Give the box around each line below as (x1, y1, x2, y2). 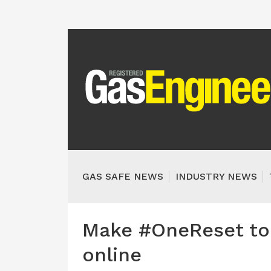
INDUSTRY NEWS (175, 171, 257, 182)
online (82, 243, 142, 266)
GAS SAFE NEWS (82, 171, 163, 182)
